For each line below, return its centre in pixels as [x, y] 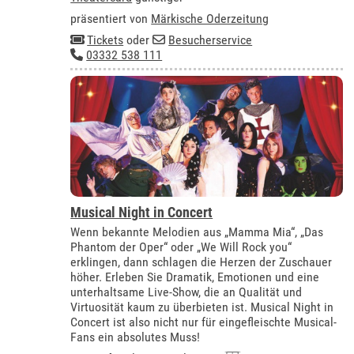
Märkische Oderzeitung [210, 19]
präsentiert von [111, 19]
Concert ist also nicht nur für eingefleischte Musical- [204, 322]
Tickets [105, 40]
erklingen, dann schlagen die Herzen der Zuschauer [201, 262]
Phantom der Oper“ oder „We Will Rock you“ [181, 247]
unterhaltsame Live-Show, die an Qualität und [186, 292]
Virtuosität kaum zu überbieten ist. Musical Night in [202, 307]
